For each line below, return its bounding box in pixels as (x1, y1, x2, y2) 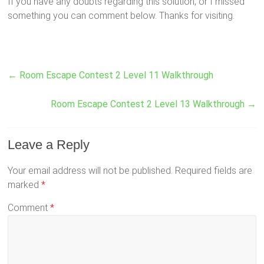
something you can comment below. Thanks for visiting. (8, 10, 235, 22)
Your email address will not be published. (8, 165, 173, 177)
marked (8, 179, 42, 191)
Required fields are (175, 165, 253, 177)
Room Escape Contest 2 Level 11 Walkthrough (17, 70, 214, 81)
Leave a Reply (8, 137, 90, 153)
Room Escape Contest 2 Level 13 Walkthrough (50, 98, 247, 110)
